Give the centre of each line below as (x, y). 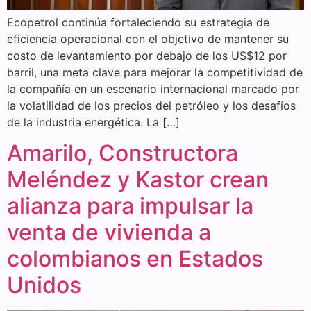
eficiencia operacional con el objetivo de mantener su (148, 39)
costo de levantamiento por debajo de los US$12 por (147, 55)
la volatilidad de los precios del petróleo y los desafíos (151, 105)
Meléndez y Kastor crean (138, 180)
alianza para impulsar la (130, 206)
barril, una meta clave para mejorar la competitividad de (155, 72)
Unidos (44, 285)
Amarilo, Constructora (123, 153)
